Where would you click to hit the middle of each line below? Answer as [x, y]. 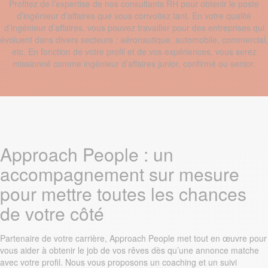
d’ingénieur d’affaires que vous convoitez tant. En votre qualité [134, 16]
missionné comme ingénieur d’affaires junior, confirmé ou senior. [134, 63]
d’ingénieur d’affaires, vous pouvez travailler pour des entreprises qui [134, 28]
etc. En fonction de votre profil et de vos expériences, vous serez [134, 51]
